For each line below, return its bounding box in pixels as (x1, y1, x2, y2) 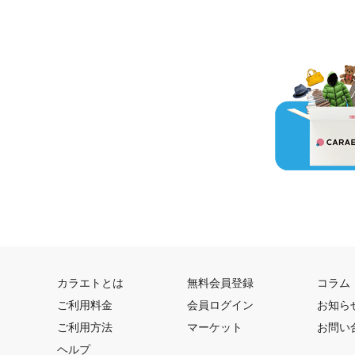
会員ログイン (187, 298, 254, 311)
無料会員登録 (187, 276, 254, 289)
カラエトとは (57, 276, 124, 289)
